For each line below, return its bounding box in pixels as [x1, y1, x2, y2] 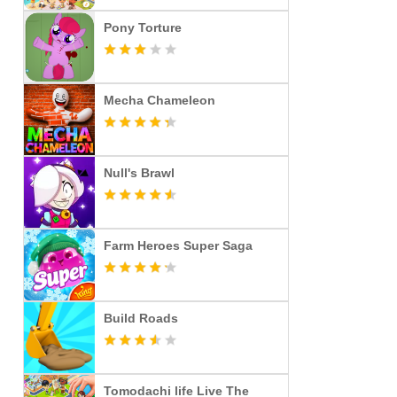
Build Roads [104, 311, 178, 325]
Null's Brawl [104, 166, 175, 180]
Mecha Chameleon [104, 93, 215, 107]
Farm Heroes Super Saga [104, 238, 253, 253]
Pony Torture [104, 20, 182, 35]
